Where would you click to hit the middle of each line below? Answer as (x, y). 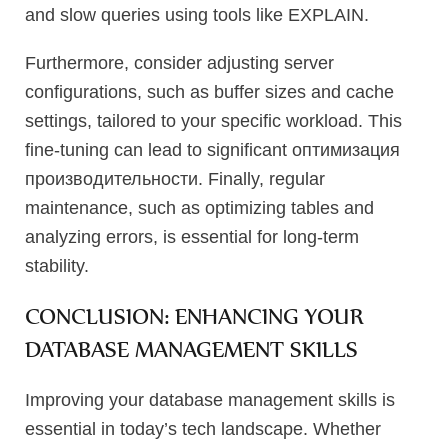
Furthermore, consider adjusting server (179, 63)
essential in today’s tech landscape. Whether (203, 429)
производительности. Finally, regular (175, 179)
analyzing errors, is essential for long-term (192, 237)
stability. (57, 266)
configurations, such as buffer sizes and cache (209, 92)
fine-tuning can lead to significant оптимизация (212, 150)
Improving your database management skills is (210, 400)
